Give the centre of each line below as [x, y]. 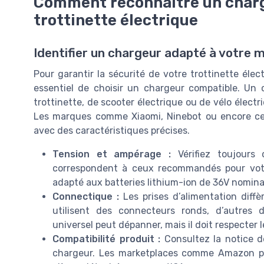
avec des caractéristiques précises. [112, 131]
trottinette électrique [116, 20]
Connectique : [86, 197]
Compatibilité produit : [107, 239]
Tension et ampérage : [112, 154]
